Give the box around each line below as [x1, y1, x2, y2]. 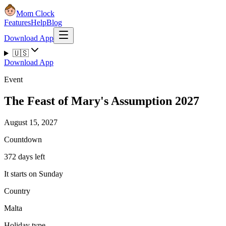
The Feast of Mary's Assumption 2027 [4, 94, 199, 107]
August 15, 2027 [4, 118, 58, 127]
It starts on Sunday [4, 169, 63, 178]
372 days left [4, 152, 45, 161]
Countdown [4, 135, 42, 144]
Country [4, 186, 30, 195]
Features [4, 18, 31, 27]
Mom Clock [16, 9, 54, 18]
